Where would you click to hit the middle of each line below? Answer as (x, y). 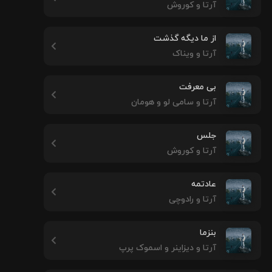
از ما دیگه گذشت (185, 39)
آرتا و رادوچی (192, 199)
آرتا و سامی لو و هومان (174, 102)
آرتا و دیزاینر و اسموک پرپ (168, 248)
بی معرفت (198, 87)
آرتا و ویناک (194, 54)
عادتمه (204, 184)
